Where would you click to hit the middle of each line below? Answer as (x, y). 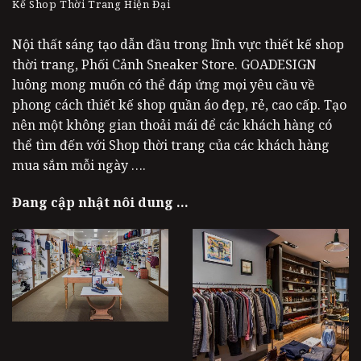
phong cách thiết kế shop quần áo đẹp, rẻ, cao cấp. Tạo (179, 104)
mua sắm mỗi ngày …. (79, 165)
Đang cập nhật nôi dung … (100, 202)
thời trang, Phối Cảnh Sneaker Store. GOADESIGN (164, 64)
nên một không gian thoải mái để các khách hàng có (172, 124)
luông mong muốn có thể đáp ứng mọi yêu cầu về (164, 84)
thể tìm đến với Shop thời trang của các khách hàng (171, 145)
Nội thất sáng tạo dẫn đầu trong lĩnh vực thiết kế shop (178, 44)
